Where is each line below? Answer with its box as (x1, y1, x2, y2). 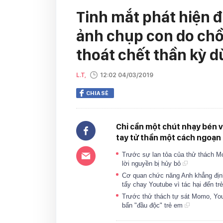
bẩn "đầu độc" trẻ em (122, 202, 185, 209)
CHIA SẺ (86, 90, 109, 97)
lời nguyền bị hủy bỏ (122, 160, 183, 167)
